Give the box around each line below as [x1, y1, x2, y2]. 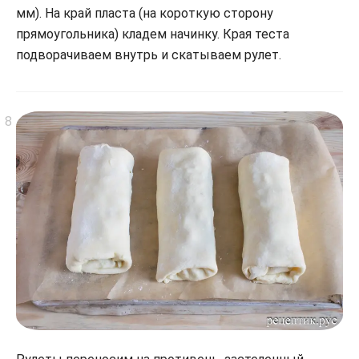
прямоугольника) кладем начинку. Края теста [16, 26, 289, 42]
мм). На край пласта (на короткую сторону [16, 6, 273, 22]
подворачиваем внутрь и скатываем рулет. [16, 47, 281, 63]
